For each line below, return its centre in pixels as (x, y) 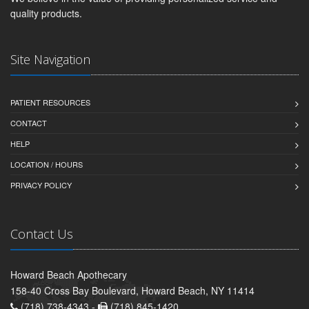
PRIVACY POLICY (41, 185)
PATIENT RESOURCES (50, 102)
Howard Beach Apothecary (69, 274)
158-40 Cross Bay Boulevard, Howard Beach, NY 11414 (132, 290)
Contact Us (42, 233)
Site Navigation (50, 59)
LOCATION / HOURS (47, 164)
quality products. (46, 13)
